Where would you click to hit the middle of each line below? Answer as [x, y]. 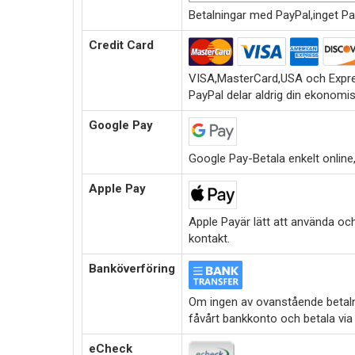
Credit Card [121, 45]
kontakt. [209, 239]
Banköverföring [132, 269]
